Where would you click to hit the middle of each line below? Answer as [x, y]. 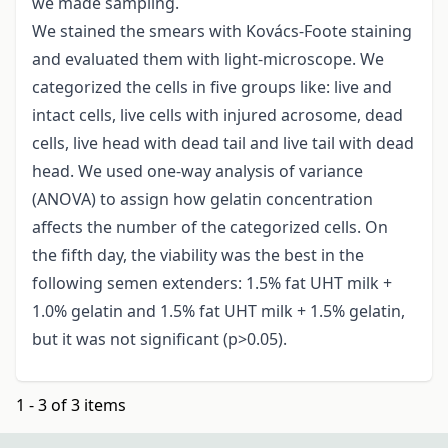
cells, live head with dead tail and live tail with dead [223, 143]
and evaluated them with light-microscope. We [208, 59]
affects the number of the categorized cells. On [210, 227]
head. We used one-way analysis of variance [197, 171]
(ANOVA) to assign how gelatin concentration [202, 199]
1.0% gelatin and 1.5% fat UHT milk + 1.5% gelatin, [218, 311]
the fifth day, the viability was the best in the [198, 255]
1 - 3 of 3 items [71, 405]
